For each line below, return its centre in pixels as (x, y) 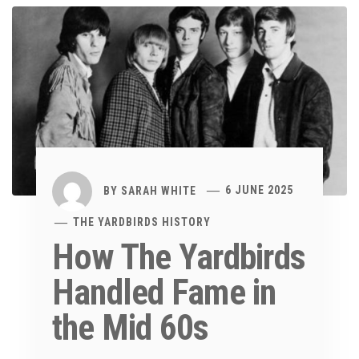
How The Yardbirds (179, 257)
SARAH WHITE (159, 190)
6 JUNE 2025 (260, 190)
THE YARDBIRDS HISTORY (142, 222)
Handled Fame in (164, 292)
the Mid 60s (131, 327)
